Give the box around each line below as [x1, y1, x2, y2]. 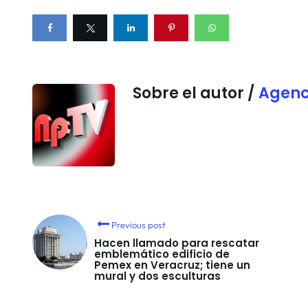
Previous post [111, 219, 166, 230]
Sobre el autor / [133, 82, 258, 104]
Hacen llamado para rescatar [94, 235, 259, 250]
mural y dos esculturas [94, 268, 221, 283]
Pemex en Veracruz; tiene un [94, 257, 250, 272]
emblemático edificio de [94, 246, 230, 261]
